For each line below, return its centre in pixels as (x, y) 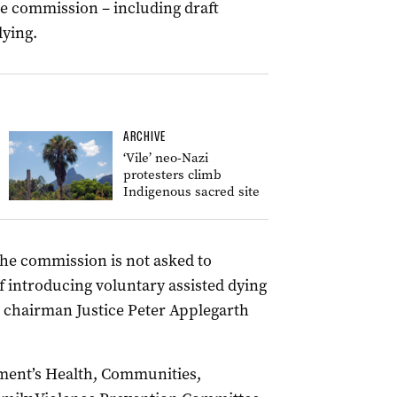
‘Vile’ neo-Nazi (166, 158)
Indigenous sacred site (191, 191)
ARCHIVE (144, 136)
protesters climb (172, 175)
